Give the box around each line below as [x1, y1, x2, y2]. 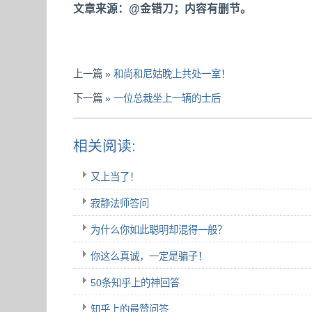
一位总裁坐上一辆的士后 [114, 92, 221, 104]
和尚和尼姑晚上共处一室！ [114, 68, 231, 79]
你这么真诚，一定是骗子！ [91, 250, 208, 262]
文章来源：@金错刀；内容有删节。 [73, 2, 252, 15]
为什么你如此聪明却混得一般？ [91, 224, 228, 235]
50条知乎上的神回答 [91, 276, 180, 288]
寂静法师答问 [91, 197, 150, 209]
